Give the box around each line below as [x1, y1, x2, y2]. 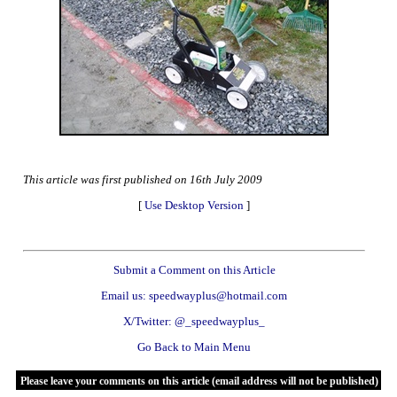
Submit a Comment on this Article [113, 263, 276, 276]
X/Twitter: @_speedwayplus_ [123, 315, 265, 328]
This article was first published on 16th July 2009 [23, 173, 262, 186]
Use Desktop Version [144, 198, 244, 212]
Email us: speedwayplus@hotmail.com [101, 289, 287, 302]
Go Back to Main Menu [137, 340, 251, 354]
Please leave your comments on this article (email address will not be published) [18, 375, 378, 387]
